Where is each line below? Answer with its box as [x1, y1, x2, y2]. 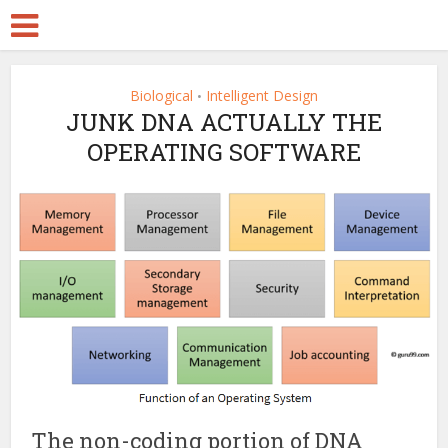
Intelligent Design [206, 86, 318, 105]
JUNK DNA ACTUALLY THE [66, 106, 382, 138]
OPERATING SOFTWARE [87, 136, 361, 168]
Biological [130, 86, 193, 105]
